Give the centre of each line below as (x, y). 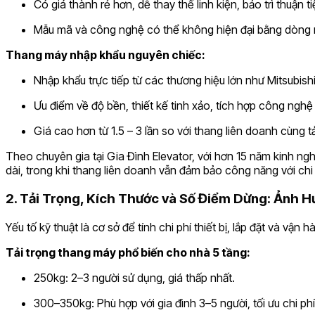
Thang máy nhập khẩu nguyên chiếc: (105, 55)
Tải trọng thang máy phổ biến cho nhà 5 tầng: (128, 252)
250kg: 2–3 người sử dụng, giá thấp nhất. (134, 277)
